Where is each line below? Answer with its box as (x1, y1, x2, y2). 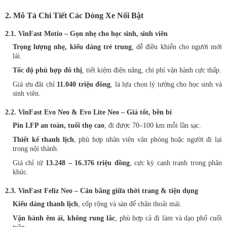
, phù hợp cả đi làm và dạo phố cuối (115, 214, 222, 222)
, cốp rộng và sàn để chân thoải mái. (78, 200, 182, 208)
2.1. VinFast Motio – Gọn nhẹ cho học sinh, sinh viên (5, 30, 168, 37)
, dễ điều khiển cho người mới (132, 43, 222, 51)
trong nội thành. (13, 145, 59, 153)
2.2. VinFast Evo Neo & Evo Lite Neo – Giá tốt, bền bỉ (5, 108, 172, 116)
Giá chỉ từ (13, 159, 46, 167)
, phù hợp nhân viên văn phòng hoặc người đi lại (73, 136, 222, 143)
